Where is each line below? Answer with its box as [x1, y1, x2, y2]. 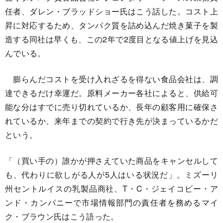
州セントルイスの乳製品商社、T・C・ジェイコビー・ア [5, 183, 218, 195]
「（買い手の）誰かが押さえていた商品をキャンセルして [5, 155, 218, 167]
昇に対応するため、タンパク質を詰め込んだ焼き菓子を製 [5, 19, 218, 31]
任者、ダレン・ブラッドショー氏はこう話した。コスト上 [5, 5, 218, 17]
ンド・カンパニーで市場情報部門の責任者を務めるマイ [5, 197, 218, 209]
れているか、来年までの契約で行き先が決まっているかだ [5, 115, 218, 127]
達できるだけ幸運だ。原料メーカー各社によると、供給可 [5, 87, 218, 99]
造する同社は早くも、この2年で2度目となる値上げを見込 [5, 33, 218, 45]
